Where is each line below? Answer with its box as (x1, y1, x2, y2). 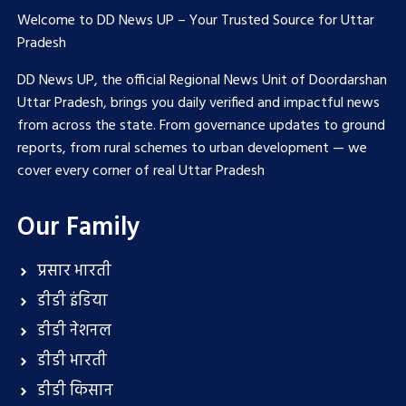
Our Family (16, 208, 140, 249)
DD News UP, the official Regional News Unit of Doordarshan (16, 69, 387, 93)
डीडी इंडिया (37, 288, 109, 315)
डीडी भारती (37, 348, 108, 375)
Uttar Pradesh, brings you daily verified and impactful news (16, 92, 380, 116)
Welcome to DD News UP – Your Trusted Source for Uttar (16, 9, 374, 34)
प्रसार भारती (37, 258, 112, 285)
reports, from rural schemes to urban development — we (16, 137, 367, 161)
